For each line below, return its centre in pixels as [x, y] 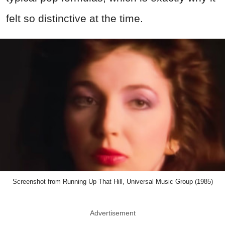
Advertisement [113, 213]
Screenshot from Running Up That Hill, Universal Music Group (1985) [113, 181]
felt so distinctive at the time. [75, 18]
